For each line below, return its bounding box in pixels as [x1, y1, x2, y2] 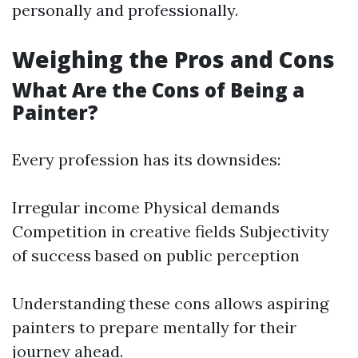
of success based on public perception [12, 245, 300, 265]
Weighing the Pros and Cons [12, 44, 335, 74]
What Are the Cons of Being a [12, 77, 304, 103]
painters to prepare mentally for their [12, 317, 296, 337]
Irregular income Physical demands [12, 197, 280, 217]
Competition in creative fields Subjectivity [12, 221, 329, 241]
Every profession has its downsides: [12, 149, 280, 169]
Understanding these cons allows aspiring [12, 293, 328, 313]
